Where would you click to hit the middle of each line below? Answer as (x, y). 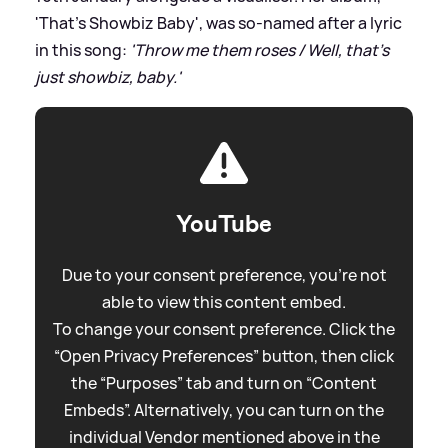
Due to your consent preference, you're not (224, 274)
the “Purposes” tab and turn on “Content (224, 382)
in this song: (82, 49)
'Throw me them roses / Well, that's (259, 49)
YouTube (224, 223)
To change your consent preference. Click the (224, 328)
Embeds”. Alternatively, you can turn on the (224, 409)
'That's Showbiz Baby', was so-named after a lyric (218, 22)
